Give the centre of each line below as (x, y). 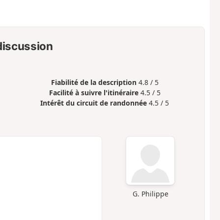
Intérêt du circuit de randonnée (94, 103)
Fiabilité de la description (94, 82)
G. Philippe (150, 193)
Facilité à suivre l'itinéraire (94, 92)
